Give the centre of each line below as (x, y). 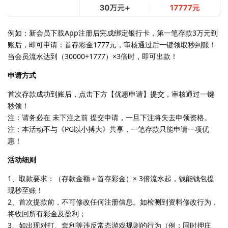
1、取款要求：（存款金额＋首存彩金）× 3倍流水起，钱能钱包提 (111, 178)
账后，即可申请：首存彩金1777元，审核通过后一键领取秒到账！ (112, 44)
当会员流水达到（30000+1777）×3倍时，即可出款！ (93, 56)
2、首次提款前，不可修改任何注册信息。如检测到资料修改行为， (113, 202)
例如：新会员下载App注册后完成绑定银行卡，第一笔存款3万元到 (113, 33)
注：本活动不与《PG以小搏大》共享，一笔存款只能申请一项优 (108, 129)
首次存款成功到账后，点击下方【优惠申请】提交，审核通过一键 (111, 94)
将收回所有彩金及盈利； (47, 213)
